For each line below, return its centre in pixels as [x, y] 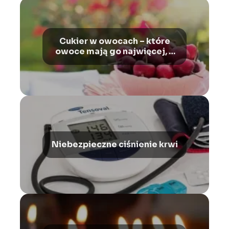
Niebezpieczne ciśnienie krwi [114, 144]
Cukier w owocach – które [114, 41]
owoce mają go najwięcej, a [114, 51]
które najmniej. [114, 61]
